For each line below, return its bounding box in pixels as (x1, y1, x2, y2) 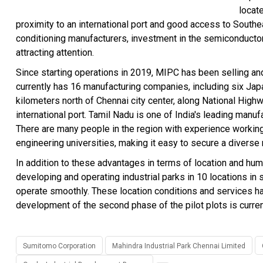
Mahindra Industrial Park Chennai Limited (112, 242, 245, 250)
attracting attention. (16, 47, 94, 58)
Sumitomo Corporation (23, 242, 96, 250)
